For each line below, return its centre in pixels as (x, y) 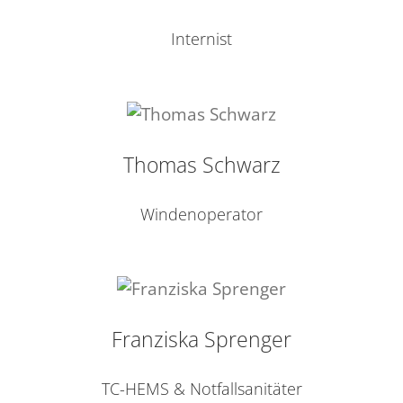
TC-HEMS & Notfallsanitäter (201, 389)
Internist (201, 39)
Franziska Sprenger (201, 339)
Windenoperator (201, 214)
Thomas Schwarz (201, 164)
